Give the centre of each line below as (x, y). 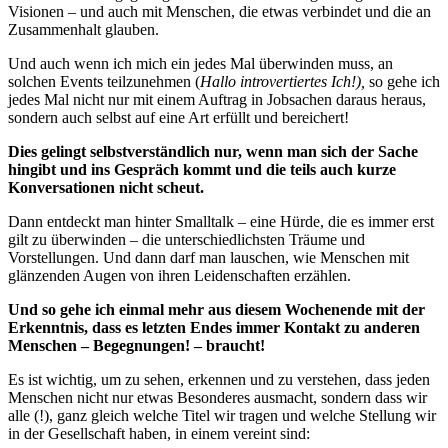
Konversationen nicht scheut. (106, 188)
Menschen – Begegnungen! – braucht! (136, 346)
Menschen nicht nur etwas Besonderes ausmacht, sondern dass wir (217, 398)
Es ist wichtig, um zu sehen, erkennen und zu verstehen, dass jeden (219, 380)
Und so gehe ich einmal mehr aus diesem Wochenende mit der (216, 310)
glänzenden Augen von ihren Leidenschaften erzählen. (179, 276)
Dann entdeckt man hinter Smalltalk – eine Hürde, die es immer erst (221, 222)
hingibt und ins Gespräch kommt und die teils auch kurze (202, 170)
